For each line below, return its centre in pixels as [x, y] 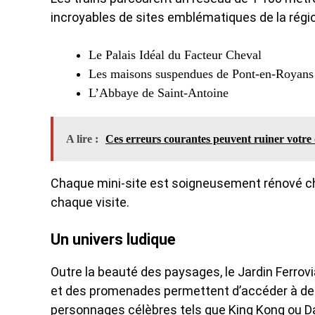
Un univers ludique [113, 239]
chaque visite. [90, 202]
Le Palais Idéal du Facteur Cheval [175, 55]
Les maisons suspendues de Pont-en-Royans [201, 74]
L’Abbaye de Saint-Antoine [159, 93]
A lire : [82, 139]
